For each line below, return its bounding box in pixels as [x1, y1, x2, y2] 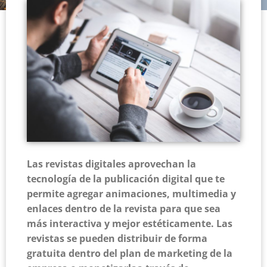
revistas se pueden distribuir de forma [27, 232, 207, 246]
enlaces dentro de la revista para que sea [27, 202, 221, 216]
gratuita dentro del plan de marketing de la [27, 247, 232, 260]
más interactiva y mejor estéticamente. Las [27, 217, 232, 231]
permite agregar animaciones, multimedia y [27, 187, 236, 201]
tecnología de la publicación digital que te [27, 172, 225, 186]
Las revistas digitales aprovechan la [27, 157, 196, 171]
